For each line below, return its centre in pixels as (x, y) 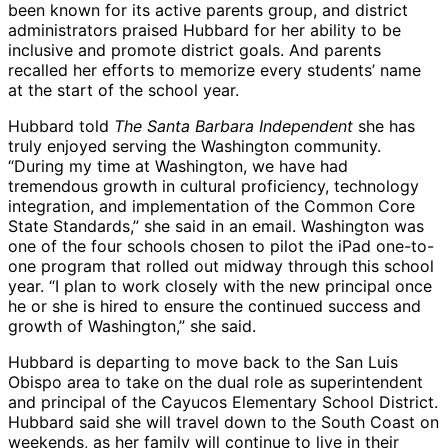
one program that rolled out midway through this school (221, 266)
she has (384, 126)
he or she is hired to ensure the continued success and (214, 306)
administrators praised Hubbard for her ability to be (204, 30)
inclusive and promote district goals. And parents (194, 50)
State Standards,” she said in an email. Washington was (216, 226)
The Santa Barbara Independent (233, 126)
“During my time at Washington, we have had (178, 166)
